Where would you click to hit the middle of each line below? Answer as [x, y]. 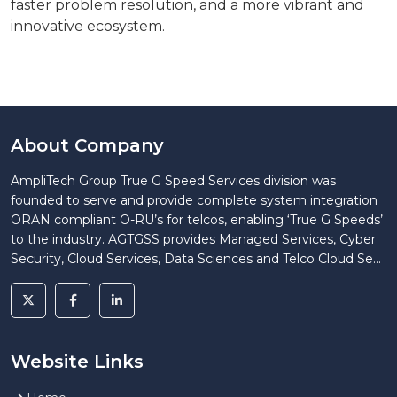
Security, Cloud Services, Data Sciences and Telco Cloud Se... [196, 259]
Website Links [77, 362]
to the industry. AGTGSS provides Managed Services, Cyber [193, 239]
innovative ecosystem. [88, 26]
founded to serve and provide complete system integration [194, 200]
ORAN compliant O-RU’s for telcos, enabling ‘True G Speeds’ [197, 220]
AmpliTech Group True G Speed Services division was [173, 181]
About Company [87, 145]
